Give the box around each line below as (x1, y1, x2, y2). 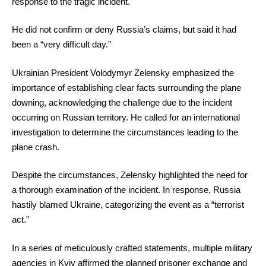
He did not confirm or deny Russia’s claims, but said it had (12, 24, 236, 35)
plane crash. (12, 141, 59, 152)
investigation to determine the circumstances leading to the (12, 126, 238, 137)
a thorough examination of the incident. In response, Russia (12, 185, 240, 195)
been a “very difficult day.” (12, 39, 111, 50)
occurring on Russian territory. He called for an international (12, 112, 240, 122)
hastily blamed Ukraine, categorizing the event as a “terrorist (12, 199, 244, 210)
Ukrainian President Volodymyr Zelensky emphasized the (12, 67, 234, 78)
